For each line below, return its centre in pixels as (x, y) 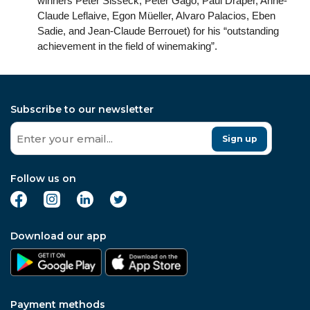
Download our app (58, 236)
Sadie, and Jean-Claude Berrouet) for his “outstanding (158, 31)
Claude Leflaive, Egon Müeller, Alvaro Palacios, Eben (156, 16)
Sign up (239, 139)
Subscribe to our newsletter (82, 109)
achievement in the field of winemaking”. (127, 46)
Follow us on (43, 179)
